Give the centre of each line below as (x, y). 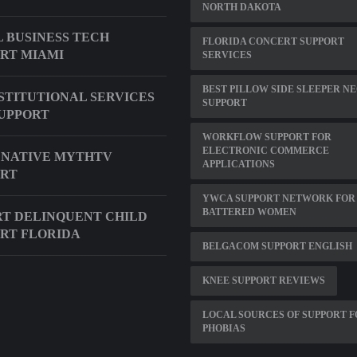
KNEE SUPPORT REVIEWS (264, 280)
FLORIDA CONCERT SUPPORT (273, 41)
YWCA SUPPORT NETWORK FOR (279, 198)
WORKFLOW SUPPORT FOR (267, 137)
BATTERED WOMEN (249, 212)
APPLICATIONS (239, 164)
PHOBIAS (224, 328)
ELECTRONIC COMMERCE (266, 150)
